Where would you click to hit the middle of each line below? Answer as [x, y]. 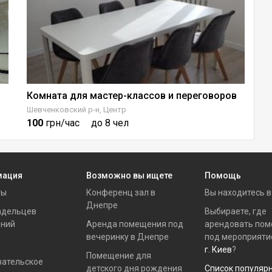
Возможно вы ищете [129, 176]
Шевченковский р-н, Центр [76, 110]
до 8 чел [110, 123]
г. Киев [218, 250]
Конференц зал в [121, 193]
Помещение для [118, 256]
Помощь [223, 176]
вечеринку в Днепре [127, 237]
